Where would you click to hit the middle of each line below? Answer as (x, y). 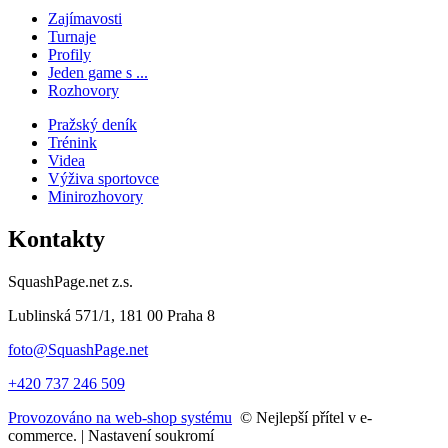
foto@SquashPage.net (78, 349)
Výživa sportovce (103, 178)
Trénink (72, 142)
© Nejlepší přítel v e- (304, 417)
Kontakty (56, 238)
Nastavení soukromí (151, 435)
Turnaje (72, 36)
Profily (69, 54)
